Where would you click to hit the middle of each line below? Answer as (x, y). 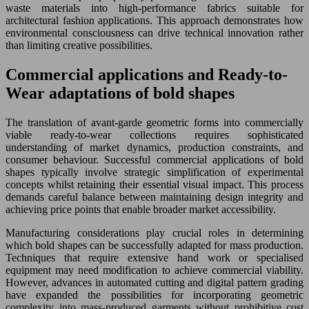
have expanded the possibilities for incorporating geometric (154, 295)
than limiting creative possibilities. (79, 46)
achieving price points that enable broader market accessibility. (141, 209)
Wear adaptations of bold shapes (120, 93)
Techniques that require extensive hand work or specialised (154, 258)
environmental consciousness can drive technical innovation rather (154, 33)
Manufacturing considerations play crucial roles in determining (154, 233)
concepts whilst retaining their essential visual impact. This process (154, 185)
